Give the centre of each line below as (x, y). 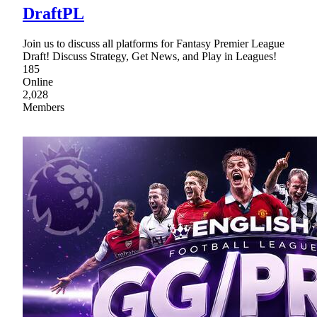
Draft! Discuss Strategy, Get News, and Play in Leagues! (150, 56)
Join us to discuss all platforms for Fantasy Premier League (154, 43)
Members (44, 107)
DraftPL (53, 13)
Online (38, 81)
